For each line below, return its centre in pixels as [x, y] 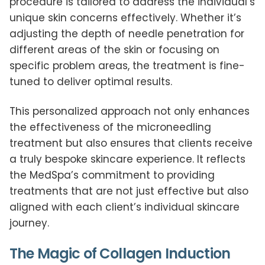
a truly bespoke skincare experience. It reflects [127, 159]
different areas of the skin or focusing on [114, 50]
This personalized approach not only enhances [130, 112]
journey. [29, 223]
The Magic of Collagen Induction [120, 254]
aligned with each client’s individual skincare [125, 207]
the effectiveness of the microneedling [110, 127]
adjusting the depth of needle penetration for [127, 34]
